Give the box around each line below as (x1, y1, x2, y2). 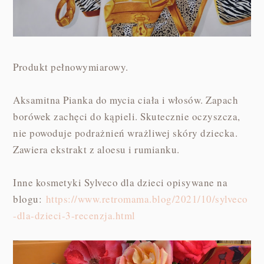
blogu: (13, 192, 46, 206)
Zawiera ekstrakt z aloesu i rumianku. (13, 142, 184, 156)
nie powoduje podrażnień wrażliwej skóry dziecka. (13, 126, 238, 140)
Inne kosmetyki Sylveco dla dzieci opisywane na (13, 175, 228, 189)
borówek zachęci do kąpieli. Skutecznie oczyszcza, (13, 109, 240, 123)
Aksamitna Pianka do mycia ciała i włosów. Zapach (13, 93, 239, 107)
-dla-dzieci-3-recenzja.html (13, 208, 136, 222)
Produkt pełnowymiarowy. (13, 60, 128, 74)
